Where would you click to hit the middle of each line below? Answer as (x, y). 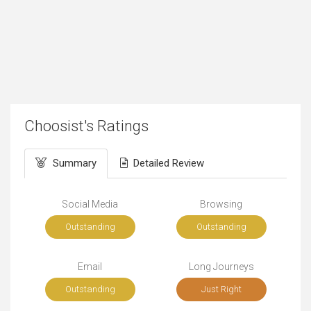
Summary (75, 163)
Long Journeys (221, 267)
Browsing (221, 204)
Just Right (221, 289)
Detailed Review (169, 163)
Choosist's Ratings (86, 126)
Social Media (90, 204)
